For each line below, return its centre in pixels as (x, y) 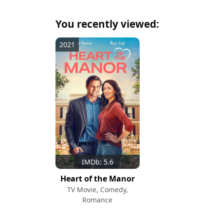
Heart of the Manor (97, 178)
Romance (98, 200)
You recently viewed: (107, 24)
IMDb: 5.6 (97, 162)
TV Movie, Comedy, (97, 189)
